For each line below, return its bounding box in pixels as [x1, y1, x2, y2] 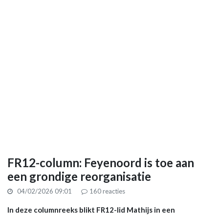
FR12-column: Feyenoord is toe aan [7, 155, 194, 170]
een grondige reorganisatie [7, 169, 151, 183]
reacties [101, 187, 125, 195]
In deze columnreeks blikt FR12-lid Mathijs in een [7, 205, 175, 214]
